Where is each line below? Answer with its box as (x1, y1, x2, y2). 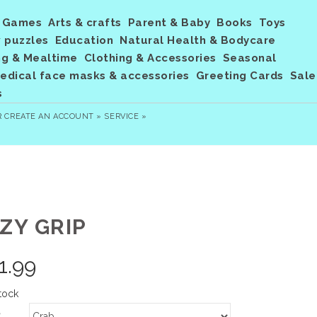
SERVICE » (104, 112, 147, 121)
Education (54, 34, 113, 47)
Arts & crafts (48, 16, 122, 29)
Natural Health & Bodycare (120, 34, 276, 47)
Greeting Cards (195, 69, 284, 82)
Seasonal (222, 52, 277, 64)
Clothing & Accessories (83, 52, 217, 64)
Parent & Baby (127, 16, 210, 29)
